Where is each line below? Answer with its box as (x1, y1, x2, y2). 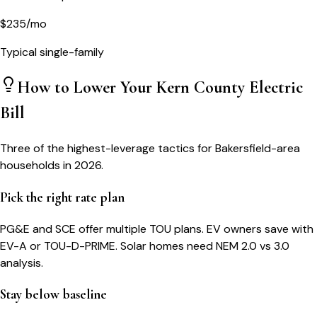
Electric (245, 77, 303, 98)
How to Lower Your (17, 77, 156, 98)
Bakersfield (215, 141, 271, 156)
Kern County (156, 77, 245, 98)
